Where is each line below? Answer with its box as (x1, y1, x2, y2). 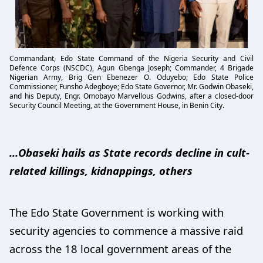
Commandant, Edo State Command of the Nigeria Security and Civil (9, 53, 254, 63)
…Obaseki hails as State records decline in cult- (9, 144, 249, 160)
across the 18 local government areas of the (9, 241, 231, 256)
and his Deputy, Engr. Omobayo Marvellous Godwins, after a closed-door (9, 90, 254, 101)
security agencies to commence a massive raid (9, 222, 243, 238)
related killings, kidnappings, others (9, 163, 193, 178)
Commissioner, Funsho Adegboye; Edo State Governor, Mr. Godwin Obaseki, (9, 81, 254, 92)
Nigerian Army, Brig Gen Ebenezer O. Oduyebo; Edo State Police (9, 72, 254, 82)
